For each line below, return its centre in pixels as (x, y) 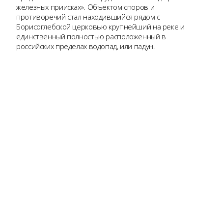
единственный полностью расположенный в (91, 37)
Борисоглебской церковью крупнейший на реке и (100, 27)
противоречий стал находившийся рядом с (88, 17)
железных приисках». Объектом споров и (85, 7)
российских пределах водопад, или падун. (86, 46)
